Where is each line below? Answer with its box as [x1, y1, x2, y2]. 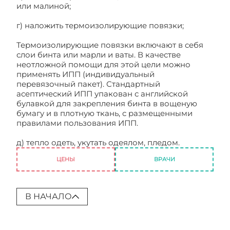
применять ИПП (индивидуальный [16, 69, 155, 79]
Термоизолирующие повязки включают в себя [16, 40, 203, 50]
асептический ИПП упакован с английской [16, 89, 188, 99]
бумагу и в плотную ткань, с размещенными [16, 108, 193, 118]
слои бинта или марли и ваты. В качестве [16, 50, 181, 60]
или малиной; [16, 1, 71, 11]
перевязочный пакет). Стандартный [16, 79, 160, 89]
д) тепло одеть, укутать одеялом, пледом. [16, 138, 180, 147]
